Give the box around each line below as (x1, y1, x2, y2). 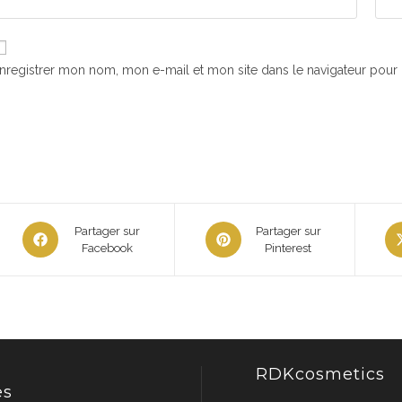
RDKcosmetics (256, 364, 385, 384)
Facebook (81, 241, 133, 255)
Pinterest (265, 241, 312, 255)
